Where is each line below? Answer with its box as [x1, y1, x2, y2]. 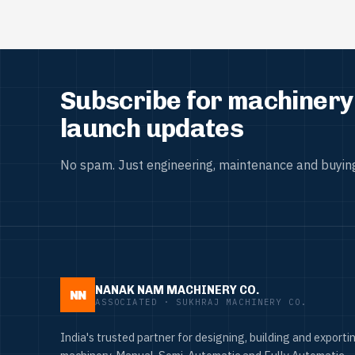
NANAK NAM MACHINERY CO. [95, 282, 259, 297]
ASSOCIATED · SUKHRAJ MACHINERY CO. [95, 296, 307, 307]
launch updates [60, 113, 244, 144]
